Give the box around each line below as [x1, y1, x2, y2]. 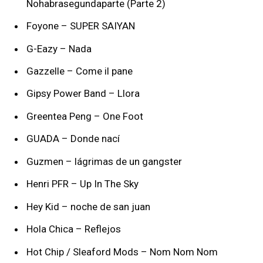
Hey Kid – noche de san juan [26, 200, 150, 213]
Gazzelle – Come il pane [26, 65, 133, 77]
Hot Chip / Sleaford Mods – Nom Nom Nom [26, 245, 218, 258]
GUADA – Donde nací [26, 133, 120, 145]
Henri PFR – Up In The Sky [26, 178, 139, 190]
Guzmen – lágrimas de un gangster [26, 155, 182, 167]
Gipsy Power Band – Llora [26, 87, 140, 100]
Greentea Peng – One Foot [26, 110, 143, 122]
